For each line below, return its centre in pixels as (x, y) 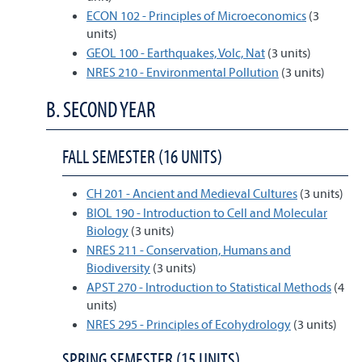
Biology (107, 230)
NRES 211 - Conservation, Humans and (189, 250)
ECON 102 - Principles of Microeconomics (196, 15)
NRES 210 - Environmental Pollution (183, 72)
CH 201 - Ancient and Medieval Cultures (192, 193)
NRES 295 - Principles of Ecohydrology (189, 324)
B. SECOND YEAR (101, 109)
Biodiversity (118, 267)
